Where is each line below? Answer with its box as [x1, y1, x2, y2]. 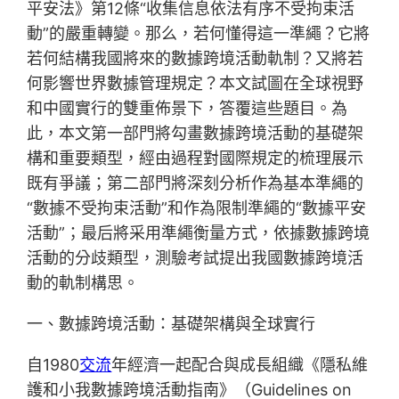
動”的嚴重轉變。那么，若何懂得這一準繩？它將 [27, 24, 370, 44]
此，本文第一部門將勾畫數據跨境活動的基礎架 [27, 124, 364, 143]
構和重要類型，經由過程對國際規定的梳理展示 [27, 149, 364, 168]
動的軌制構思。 [27, 273, 140, 293]
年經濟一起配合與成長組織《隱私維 [111, 355, 369, 375]
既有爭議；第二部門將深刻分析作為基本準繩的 [27, 174, 364, 193]
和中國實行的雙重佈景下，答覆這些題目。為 [27, 99, 348, 118]
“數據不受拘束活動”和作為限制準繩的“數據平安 [27, 199, 367, 218]
